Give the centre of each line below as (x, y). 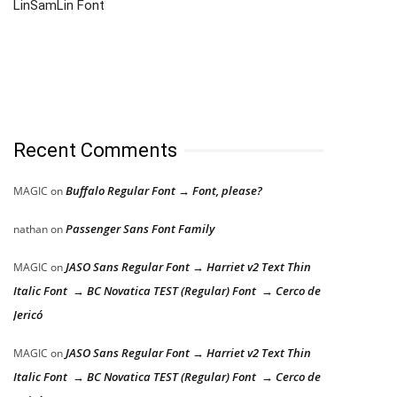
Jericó (28, 315)
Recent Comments (95, 151)
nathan (31, 230)
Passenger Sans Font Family (140, 229)
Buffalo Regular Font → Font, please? (164, 191)
